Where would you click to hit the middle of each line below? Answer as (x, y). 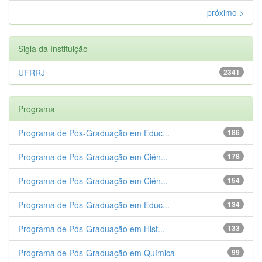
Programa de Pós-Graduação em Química (96, 252)
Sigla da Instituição (53, 48)
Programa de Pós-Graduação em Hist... (92, 228)
